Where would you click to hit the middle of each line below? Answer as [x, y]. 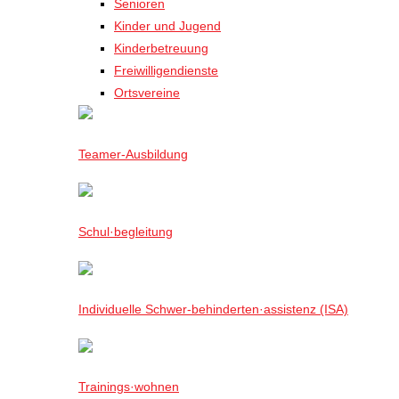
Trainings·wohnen [129, 387]
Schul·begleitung [126, 232]
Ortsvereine [147, 93]
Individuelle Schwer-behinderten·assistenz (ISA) [213, 309]
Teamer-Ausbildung [133, 154]
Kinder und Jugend [167, 26]
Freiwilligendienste [166, 71]
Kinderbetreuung [161, 49]
